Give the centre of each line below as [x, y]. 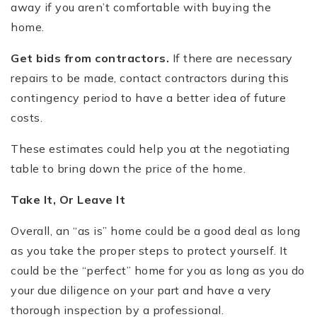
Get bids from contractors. [90, 58]
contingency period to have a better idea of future [148, 97]
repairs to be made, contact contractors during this [150, 77]
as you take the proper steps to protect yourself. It [149, 250]
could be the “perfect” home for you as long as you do [158, 270]
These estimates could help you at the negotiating [150, 148]
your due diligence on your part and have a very [141, 290]
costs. [27, 117]
